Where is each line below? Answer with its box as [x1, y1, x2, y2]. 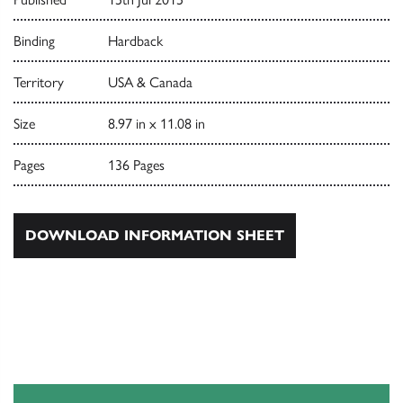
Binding [13, 32, 55, 50]
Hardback [107, 32, 163, 50]
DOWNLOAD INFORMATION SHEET [25, 227, 284, 245]
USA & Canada [107, 74, 193, 92]
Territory [13, 74, 64, 92]
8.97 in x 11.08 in [107, 115, 205, 133]
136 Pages [107, 157, 165, 175]
